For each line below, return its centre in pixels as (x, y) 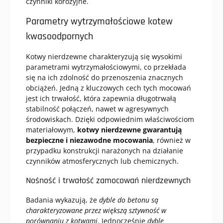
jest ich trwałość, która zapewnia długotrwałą (101, 99)
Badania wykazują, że (62, 200)
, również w (171, 140)
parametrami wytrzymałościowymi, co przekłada (106, 67)
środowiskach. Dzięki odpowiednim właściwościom (110, 119)
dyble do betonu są (128, 200)
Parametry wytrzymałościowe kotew (99, 22)
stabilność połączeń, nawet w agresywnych (97, 109)
